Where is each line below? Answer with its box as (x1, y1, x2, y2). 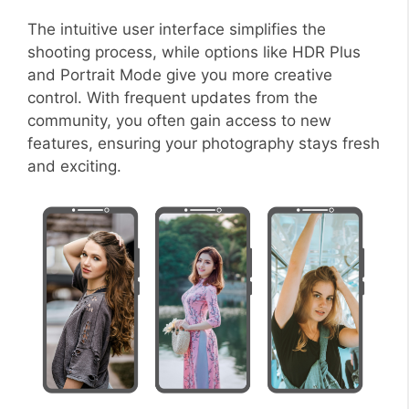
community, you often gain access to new (27, 110, 331, 130)
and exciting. (27, 156, 121, 175)
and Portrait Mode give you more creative (27, 65, 332, 84)
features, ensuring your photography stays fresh (27, 133, 380, 152)
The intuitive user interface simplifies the (27, 19, 326, 38)
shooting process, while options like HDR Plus (27, 42, 361, 61)
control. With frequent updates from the (27, 88, 318, 107)
